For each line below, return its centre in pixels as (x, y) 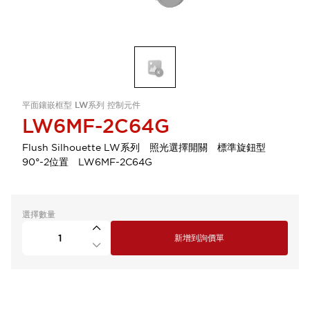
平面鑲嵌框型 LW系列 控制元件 (81, 105)
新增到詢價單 (199, 238)
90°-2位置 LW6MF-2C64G (87, 162)
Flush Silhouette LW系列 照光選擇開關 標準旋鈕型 (149, 147)
